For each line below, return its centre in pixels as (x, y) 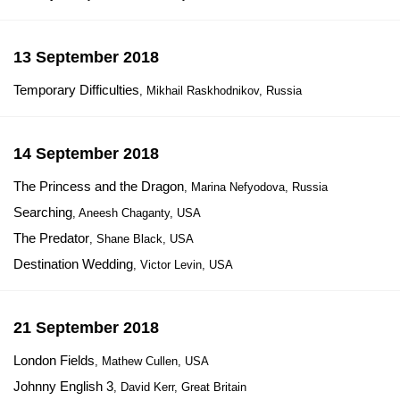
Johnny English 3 (63, 386)
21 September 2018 (86, 328)
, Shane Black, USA (142, 239)
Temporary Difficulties (76, 90)
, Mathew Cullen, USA (152, 361)
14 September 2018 (86, 154)
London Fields (54, 360)
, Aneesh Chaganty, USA (137, 213)
